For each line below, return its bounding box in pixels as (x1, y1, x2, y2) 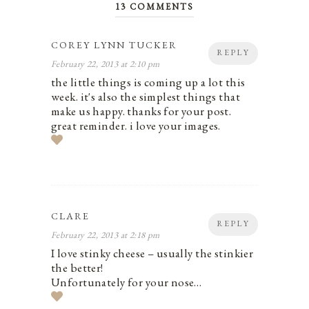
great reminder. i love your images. (51, 118, 221, 134)
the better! (51, 260, 103, 276)
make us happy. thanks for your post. (51, 103, 232, 119)
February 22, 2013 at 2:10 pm (51, 58, 160, 70)
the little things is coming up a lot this (51, 74, 246, 90)
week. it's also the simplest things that (51, 89, 241, 105)
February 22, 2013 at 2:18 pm (51, 229, 160, 241)
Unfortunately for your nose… (51, 275, 202, 290)
